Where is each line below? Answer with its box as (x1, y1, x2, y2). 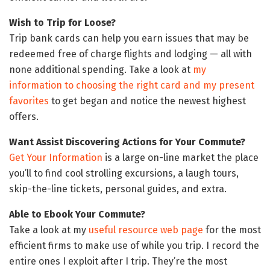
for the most (203, 224, 261, 236)
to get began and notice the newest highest (49, 95, 246, 107)
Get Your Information (9, 151, 102, 163)
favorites (9, 95, 49, 107)
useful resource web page (89, 224, 203, 236)
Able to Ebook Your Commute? (9, 208, 145, 220)
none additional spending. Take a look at (9, 63, 193, 75)
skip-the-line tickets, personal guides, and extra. (9, 183, 227, 195)
